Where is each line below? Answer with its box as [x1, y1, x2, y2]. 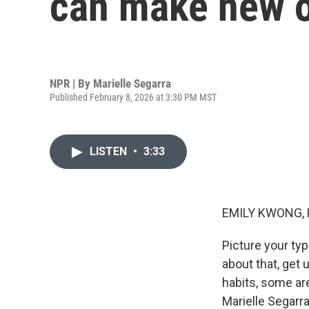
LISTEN [90, 145, 130, 158]
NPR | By [50, 76, 93, 90]
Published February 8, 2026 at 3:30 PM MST [50, 91, 217, 103]
